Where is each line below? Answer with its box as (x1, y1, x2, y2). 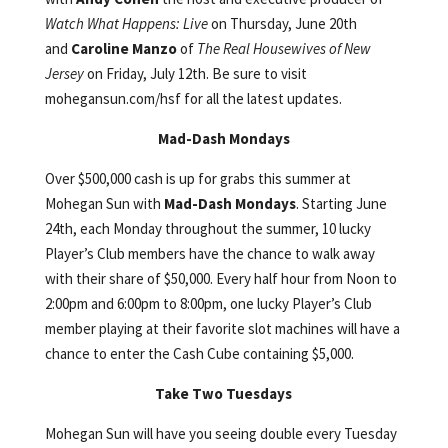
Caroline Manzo (70, 38, 180, 58)
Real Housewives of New (222, 38, 371, 58)
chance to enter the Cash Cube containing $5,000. (44, 343, 354, 363)
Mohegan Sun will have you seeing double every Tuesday (44, 423, 397, 443)
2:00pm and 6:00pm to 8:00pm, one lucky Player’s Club (44, 293, 372, 313)
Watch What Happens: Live (44, 13, 208, 33)
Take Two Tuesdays (155, 383, 293, 403)
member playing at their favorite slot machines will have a (44, 318, 400, 338)
